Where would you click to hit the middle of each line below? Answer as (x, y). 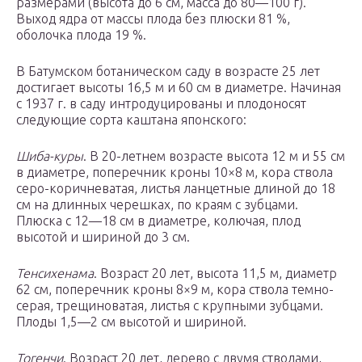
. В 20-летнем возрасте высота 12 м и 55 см (214, 156)
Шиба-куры (50, 156)
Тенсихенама (55, 274)
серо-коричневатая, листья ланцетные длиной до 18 (176, 189)
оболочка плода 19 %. (81, 35)
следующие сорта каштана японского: (131, 120)
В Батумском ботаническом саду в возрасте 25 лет (168, 72)
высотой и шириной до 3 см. (103, 237)
